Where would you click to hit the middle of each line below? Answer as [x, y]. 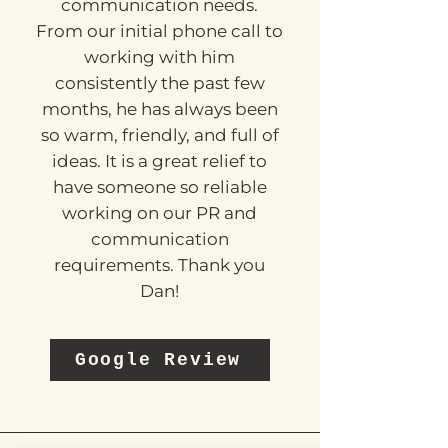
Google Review [158, 410]
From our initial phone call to [159, 81]
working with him [159, 107]
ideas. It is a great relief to [159, 211]
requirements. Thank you [159, 315]
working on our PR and [159, 263]
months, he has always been [159, 159]
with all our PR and [159, 29]
